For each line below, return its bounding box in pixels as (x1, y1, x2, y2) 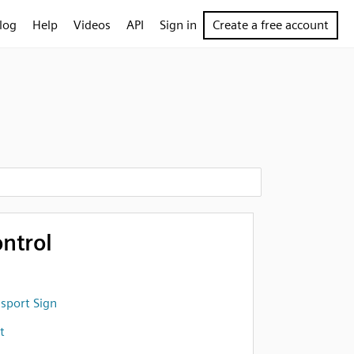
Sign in (160, 17, 197, 32)
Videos (73, 17, 111, 32)
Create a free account (213, 17, 329, 32)
